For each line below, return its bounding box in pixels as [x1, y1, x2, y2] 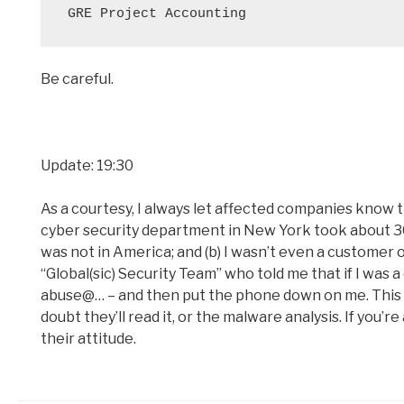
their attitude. [41, 330, 136, 348]
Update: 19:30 [41, 157, 133, 175]
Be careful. [41, 70, 114, 88]
